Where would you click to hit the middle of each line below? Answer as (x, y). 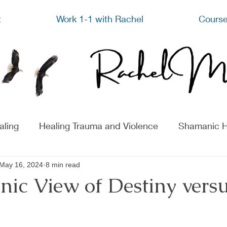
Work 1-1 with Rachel (100, 19)
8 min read (63, 164)
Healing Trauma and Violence (99, 125)
